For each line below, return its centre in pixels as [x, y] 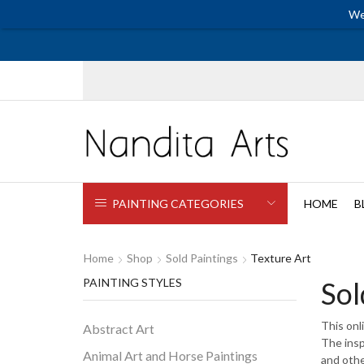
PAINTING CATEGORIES [178, 203]
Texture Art [281, 258]
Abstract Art [119, 329]
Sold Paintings [202, 258]
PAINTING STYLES [132, 282]
